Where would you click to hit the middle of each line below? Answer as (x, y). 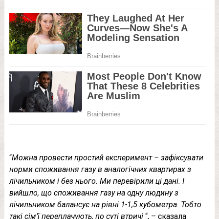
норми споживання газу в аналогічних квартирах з (100, 170)
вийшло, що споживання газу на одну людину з (94, 193)
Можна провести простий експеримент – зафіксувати (107, 158)
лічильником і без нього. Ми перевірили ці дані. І (97, 181)
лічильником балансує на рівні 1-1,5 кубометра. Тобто (105, 205)
